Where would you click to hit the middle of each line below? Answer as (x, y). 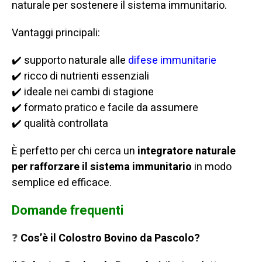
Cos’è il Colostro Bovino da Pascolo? (110, 239)
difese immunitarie (172, 61)
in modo (212, 167)
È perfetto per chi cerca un (75, 151)
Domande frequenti (69, 211)
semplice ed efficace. (62, 183)
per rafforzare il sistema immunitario (102, 167)
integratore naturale (187, 151)
